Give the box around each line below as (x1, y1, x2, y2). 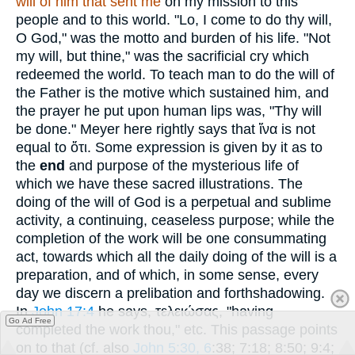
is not (277, 120, 315, 137)
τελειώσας (155, 303, 219, 319)
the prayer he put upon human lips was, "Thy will (16, 102, 322, 119)
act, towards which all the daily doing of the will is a (16, 248, 337, 265)
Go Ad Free (9, 316, 52, 325)
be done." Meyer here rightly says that (16, 120, 259, 137)
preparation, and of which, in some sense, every (16, 266, 319, 283)
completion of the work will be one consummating (16, 230, 326, 246)
